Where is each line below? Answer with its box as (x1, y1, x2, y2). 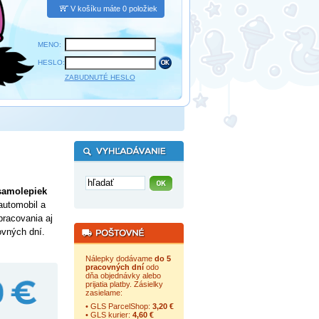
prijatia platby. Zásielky (85, 280, 163, 288)
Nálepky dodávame (85, 254, 155, 263)
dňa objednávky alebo (85, 271, 161, 280)
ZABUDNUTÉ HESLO (64, 73, 135, 81)
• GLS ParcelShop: (85, 302, 152, 310)
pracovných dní (85, 263, 144, 271)
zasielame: (85, 288, 122, 297)
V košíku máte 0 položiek (70, 4, 157, 13)
